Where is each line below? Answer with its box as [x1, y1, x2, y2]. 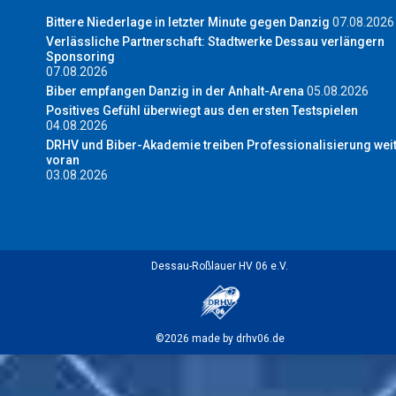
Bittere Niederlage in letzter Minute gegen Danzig [46, 15, 330, 30]
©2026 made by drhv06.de [155, 332, 285, 346]
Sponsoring [46, 49, 115, 65]
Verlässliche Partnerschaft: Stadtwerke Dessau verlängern [46, 34, 385, 49]
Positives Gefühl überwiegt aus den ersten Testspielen [46, 103, 358, 118]
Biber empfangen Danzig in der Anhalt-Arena [46, 84, 304, 99]
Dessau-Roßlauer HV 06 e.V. [151, 260, 288, 273]
